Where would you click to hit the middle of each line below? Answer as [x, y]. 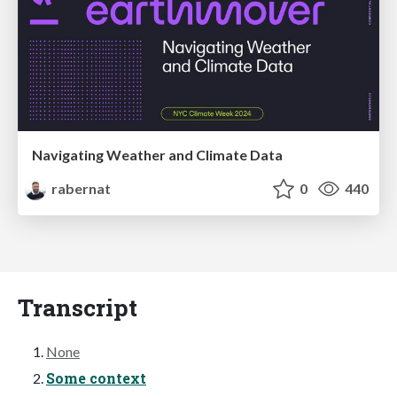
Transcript [78, 307]
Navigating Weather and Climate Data [157, 155]
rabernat [80, 189]
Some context [96, 378]
